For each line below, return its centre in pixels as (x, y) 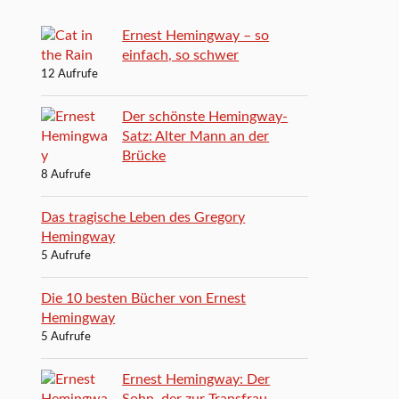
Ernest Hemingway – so (196, 35)
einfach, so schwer (181, 55)
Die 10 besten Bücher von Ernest (144, 298)
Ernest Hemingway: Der (196, 379)
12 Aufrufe (70, 74)
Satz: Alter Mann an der (196, 136)
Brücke (144, 155)
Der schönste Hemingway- (205, 116)
